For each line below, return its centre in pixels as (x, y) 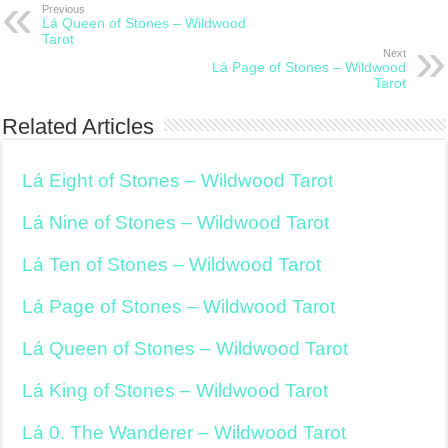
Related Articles (78, 126)
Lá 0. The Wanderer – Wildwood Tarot (184, 432)
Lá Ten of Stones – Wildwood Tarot (172, 264)
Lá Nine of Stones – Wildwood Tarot (176, 222)
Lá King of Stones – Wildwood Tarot (175, 390)
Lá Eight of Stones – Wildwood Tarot (178, 180)
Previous (64, 9)
